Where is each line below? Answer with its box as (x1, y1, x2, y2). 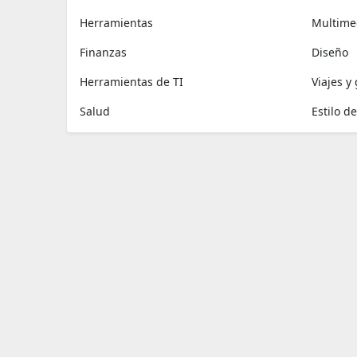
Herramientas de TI (80, 74, 183, 89)
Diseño (311, 45, 348, 60)
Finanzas (80, 45, 127, 60)
